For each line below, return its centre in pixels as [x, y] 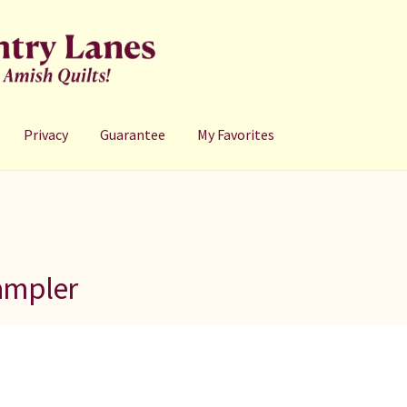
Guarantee [133, 134]
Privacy [46, 134]
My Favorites [236, 134]
